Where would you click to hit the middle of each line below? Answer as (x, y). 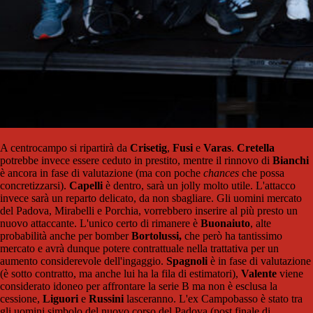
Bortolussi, (156, 236)
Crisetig (148, 148)
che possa (262, 173)
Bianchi (291, 160)
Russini (106, 299)
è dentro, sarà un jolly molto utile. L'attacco (199, 185)
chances (221, 173)
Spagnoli (187, 261)
